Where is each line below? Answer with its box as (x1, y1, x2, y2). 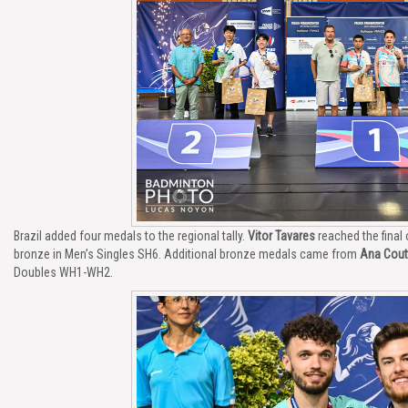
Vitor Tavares (248, 229, 315, 243)
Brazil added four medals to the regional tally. (14, 229, 248, 243)
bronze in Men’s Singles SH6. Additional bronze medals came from (14, 247, 360, 261)
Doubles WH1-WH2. (14, 265, 113, 280)
